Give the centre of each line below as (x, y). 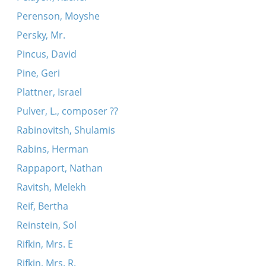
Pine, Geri (38, 73)
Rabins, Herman (52, 149)
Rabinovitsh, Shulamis (66, 130)
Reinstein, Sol (46, 225)
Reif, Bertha (42, 206)
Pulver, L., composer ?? (67, 111)
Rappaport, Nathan (59, 168)
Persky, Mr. (41, 35)
